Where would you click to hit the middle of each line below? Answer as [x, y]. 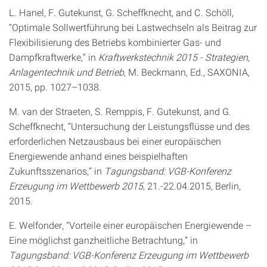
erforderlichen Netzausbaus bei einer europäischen [115, 141]
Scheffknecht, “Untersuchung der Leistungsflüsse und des [129, 126]
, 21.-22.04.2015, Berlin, [192, 186]
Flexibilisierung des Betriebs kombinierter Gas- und [115, 42]
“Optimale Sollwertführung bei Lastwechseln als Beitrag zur [133, 27]
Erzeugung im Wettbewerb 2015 [76, 186]
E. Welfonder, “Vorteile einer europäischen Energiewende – [130, 225]
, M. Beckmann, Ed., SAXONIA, [187, 72]
